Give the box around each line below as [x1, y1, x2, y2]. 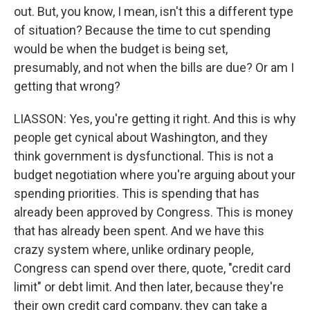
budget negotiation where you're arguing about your [14, 167, 295, 182]
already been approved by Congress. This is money [14, 205, 293, 219]
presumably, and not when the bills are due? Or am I [14, 60, 294, 75]
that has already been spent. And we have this [14, 224, 264, 238]
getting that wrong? [14, 79, 120, 93]
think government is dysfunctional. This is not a [14, 149, 273, 163]
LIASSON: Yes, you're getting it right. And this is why [14, 111, 296, 126]
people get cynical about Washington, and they [14, 130, 268, 145]
